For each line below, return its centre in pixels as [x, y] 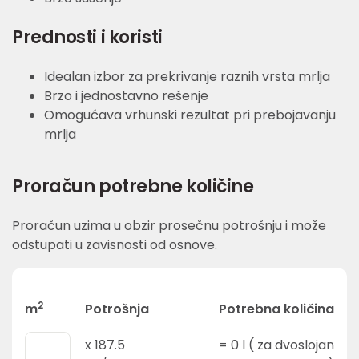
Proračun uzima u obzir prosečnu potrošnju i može [169, 226]
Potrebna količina [276, 309]
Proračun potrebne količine [133, 187]
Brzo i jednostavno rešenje [126, 96]
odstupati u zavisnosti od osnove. [115, 245]
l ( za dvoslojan [286, 345]
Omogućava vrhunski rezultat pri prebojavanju [190, 115]
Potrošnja [117, 309]
